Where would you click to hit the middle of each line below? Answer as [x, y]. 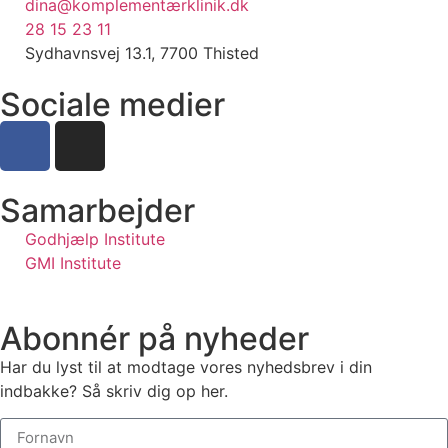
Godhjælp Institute [95, 239]
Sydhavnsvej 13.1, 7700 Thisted [142, 53]
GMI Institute [73, 263]
